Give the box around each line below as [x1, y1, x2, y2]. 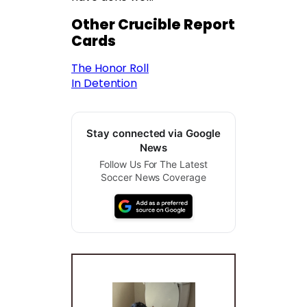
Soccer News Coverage [101, 171, 206, 183]
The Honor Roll [71, 60, 149, 76]
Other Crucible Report [71, 14, 235, 34]
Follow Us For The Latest [99, 158, 208, 170]
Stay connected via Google [86, 126, 221, 140]
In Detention [71, 75, 138, 91]
